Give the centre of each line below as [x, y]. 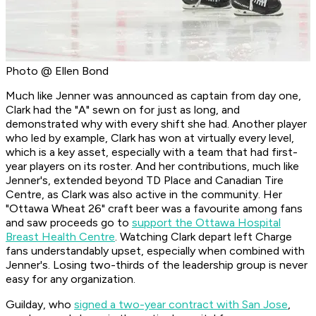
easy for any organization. [71, 279]
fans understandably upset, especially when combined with [155, 251]
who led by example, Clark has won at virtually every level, [150, 138]
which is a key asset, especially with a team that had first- [152, 152]
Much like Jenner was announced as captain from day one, [153, 96]
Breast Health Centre [60, 237]
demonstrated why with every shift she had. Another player [156, 124]
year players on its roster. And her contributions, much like [152, 166]
